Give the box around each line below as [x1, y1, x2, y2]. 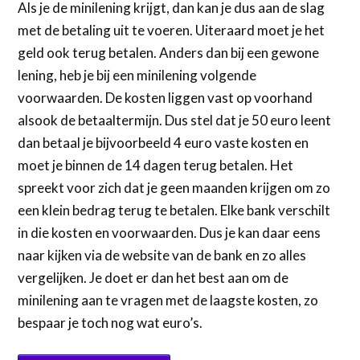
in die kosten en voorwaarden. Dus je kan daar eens [18, 223, 321, 241]
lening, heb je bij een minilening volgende [18, 66, 257, 84]
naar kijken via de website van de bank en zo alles [18, 246, 307, 264]
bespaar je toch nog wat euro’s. [18, 313, 203, 331]
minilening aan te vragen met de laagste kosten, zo [18, 291, 319, 309]
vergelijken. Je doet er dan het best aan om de [18, 268, 289, 286]
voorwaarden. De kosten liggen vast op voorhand [18, 88, 313, 106]
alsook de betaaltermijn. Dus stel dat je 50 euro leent [18, 111, 332, 129]
